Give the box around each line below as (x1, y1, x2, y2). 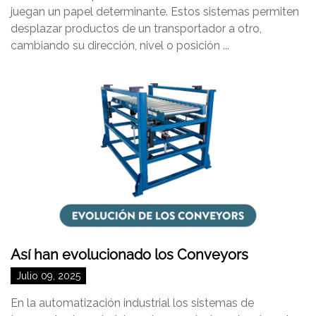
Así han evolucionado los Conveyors (11, 246, 248, 263)
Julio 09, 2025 (16, 270, 80, 281)
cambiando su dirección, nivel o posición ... (11, 39, 229, 52)
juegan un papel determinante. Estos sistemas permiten (11, 5, 299, 18)
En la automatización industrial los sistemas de (11, 296, 254, 310)
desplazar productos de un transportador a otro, (11, 22, 262, 35)
